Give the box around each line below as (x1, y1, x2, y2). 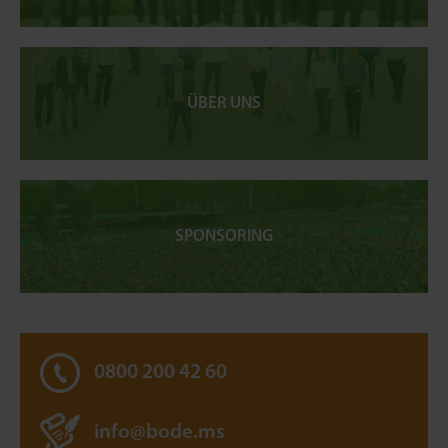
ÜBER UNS (187, 94, 261, 112)
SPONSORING (175, 227, 273, 245)
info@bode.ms (94, 422, 225, 444)
